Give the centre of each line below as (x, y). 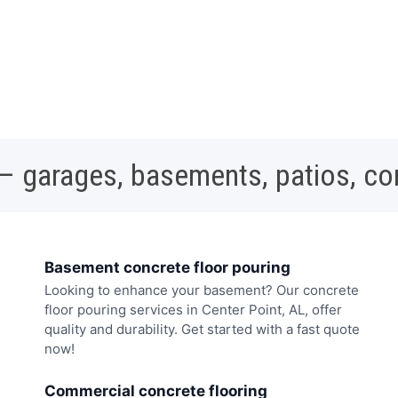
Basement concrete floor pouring (167, 268)
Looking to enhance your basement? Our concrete (202, 291)
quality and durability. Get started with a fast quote (202, 330)
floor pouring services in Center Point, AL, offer (193, 310)
